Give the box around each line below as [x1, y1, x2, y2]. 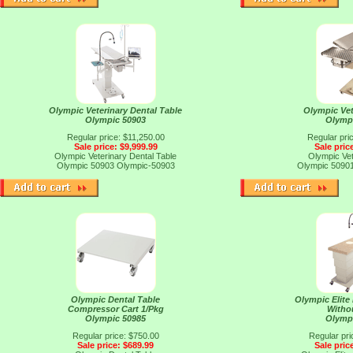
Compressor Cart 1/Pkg [67, 304, 164, 314]
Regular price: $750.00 [72, 331, 159, 340]
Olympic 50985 [85, 314, 146, 323]
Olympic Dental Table [71, 295, 160, 304]
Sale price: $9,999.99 [73, 142, 158, 151]
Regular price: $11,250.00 [66, 132, 165, 142]
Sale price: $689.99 [77, 340, 154, 350]
